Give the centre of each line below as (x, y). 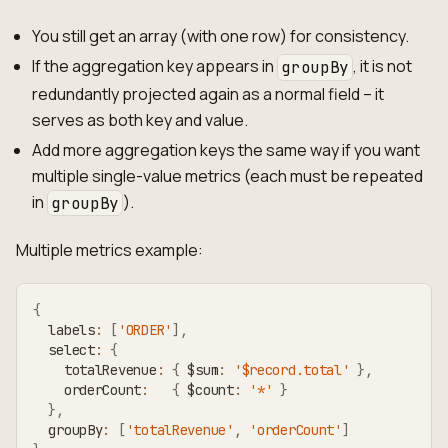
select (64, 349)
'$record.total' (291, 369)
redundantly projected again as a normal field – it (208, 94)
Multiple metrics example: (109, 249)
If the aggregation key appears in (154, 66)
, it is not (383, 66)
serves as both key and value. (140, 120)
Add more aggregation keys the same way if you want (226, 150)
